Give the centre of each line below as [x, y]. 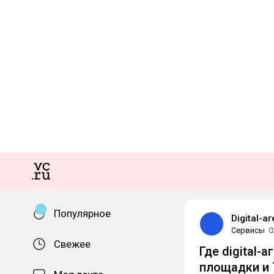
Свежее [72, 244]
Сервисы [248, 230]
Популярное [82, 213]
